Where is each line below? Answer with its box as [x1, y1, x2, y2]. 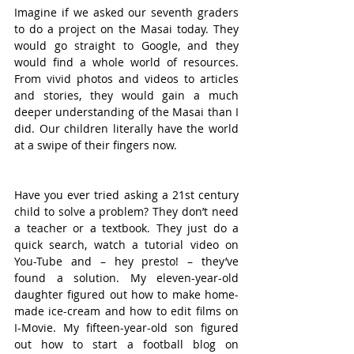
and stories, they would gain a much [14, 88, 239, 103]
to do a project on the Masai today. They [14, 21, 239, 36]
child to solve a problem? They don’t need [14, 204, 239, 219]
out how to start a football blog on [14, 337, 239, 352]
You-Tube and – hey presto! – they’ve [14, 254, 239, 269]
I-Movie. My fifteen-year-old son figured [14, 320, 239, 335]
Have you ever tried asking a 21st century [14, 187, 239, 202]
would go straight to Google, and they [14, 38, 239, 53]
